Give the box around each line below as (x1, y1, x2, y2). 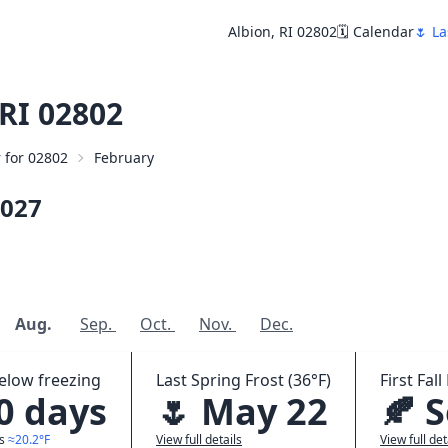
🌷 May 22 (156, 387, 328, 436)
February (94, 148, 154, 167)
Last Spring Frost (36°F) (156, 369, 331, 391)
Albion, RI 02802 (228, 22, 337, 41)
